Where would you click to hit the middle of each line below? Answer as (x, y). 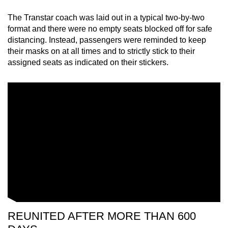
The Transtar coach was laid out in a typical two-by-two (106, 18)
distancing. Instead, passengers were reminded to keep (107, 40)
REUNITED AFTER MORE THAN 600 (102, 216)
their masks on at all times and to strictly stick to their (101, 51)
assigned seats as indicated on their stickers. (88, 63)
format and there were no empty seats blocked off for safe (110, 29)
